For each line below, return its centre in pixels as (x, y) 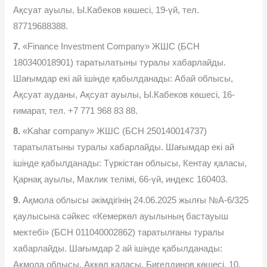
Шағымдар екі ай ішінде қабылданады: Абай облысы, (123, 78)
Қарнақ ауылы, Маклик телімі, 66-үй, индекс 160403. (121, 180)
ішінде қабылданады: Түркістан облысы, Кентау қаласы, (130, 164)
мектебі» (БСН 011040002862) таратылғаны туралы (119, 232)
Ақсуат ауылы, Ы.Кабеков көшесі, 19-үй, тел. (106, 10)
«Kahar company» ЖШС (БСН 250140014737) (114, 131)
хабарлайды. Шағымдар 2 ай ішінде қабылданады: (118, 248)
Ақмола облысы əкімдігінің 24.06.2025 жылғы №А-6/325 (135, 200)
